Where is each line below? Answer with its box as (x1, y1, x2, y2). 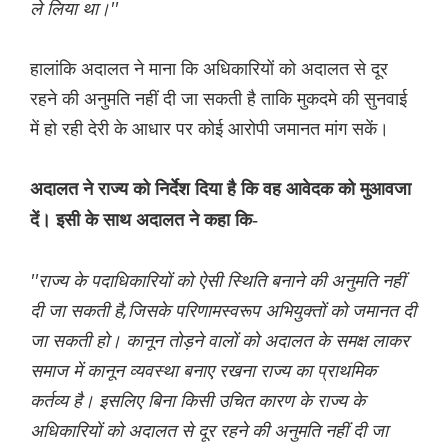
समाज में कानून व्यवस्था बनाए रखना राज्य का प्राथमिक (30, 357, 376, 382)
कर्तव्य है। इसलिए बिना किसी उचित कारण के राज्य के (30, 387, 365, 412)
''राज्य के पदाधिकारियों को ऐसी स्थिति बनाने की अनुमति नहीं (30, 267, 405, 292)
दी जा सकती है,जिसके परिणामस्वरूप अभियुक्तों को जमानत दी (30, 297, 416, 322)
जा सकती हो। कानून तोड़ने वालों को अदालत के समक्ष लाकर (30, 327, 409, 352)
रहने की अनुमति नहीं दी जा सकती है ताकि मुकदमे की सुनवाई (30, 85, 407, 110)
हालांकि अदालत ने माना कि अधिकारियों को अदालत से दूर (30, 55, 388, 80)
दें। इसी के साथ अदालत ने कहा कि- (30, 209, 258, 230)
